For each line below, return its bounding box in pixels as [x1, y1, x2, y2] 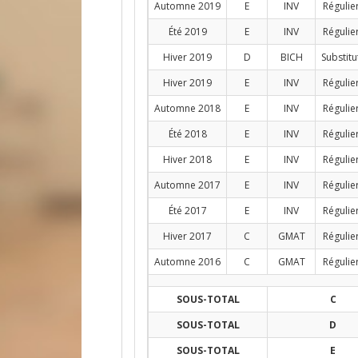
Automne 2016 [154, 255, 221, 268]
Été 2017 [168, 204, 207, 217]
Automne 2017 [154, 178, 221, 192]
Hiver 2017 [163, 229, 212, 243]
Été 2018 [168, 127, 207, 141]
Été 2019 [168, 25, 207, 38]
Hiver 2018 [163, 153, 212, 166]
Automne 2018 [154, 101, 221, 115]
